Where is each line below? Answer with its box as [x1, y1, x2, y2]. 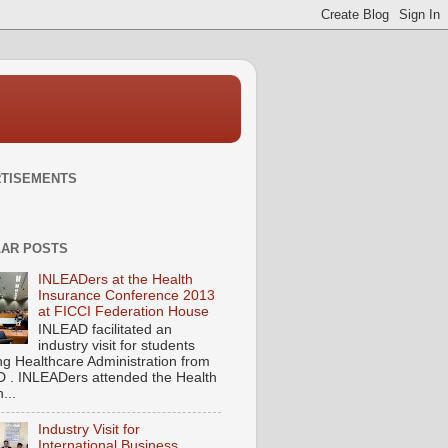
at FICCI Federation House [38, 303, 210, 319]
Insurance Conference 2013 [38, 287, 216, 303]
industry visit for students [38, 338, 196, 354]
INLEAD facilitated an [38, 322, 173, 338]
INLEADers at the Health [38, 271, 194, 287]
